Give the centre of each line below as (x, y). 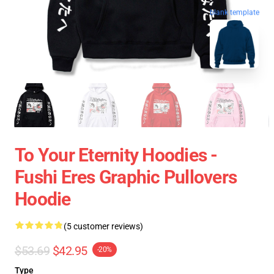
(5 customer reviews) (103, 226)
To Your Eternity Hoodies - (116, 155)
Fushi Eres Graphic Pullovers (126, 177)
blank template (235, 13)
